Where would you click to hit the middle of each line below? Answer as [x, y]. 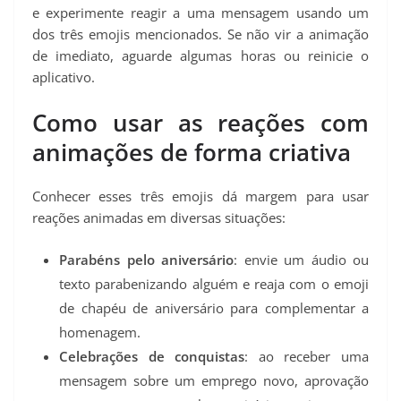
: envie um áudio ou [301, 260]
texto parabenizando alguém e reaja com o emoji [214, 284]
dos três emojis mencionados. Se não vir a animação [200, 34]
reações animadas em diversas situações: [159, 217]
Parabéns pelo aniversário [146, 260]
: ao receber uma [307, 357]
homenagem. [100, 333]
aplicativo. [64, 77]
